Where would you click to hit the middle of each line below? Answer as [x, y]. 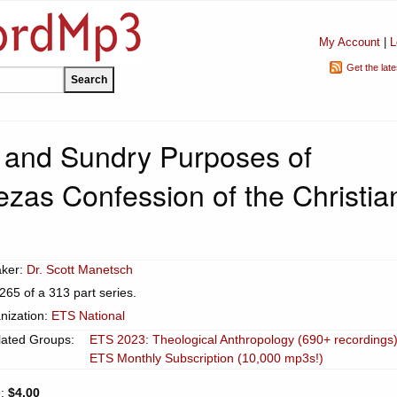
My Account [349, 42]
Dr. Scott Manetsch [80, 269]
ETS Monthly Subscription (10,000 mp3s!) [206, 358]
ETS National [88, 315]
